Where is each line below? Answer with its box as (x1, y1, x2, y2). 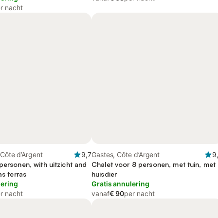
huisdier (91, 170, 117, 178)
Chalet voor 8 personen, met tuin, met (91, 160, 216, 168)
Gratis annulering (91, 180, 149, 188)
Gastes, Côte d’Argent (91, 150, 160, 159)
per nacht (124, 189, 155, 198)
